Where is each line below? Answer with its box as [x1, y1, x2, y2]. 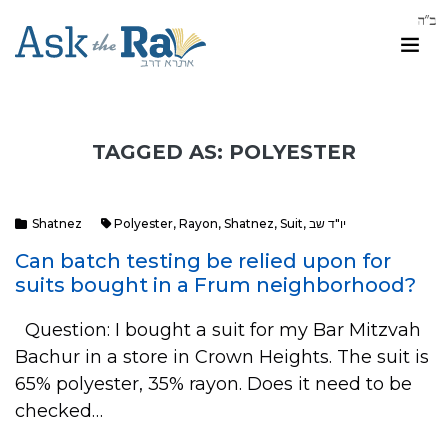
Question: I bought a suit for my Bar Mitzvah [15, 319, 421, 341]
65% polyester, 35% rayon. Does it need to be [15, 373, 412, 395]
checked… [15, 400, 103, 422]
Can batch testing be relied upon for [15, 249, 391, 273]
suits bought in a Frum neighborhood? [15, 273, 416, 297]
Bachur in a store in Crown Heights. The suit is [15, 346, 429, 368]
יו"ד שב [309, 216, 346, 231]
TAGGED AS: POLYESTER [92, 140, 356, 164]
